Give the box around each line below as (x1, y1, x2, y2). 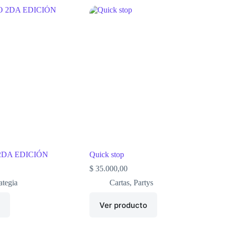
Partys (134, 178, 154, 187)
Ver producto (99, 200, 148, 210)
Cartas (109, 178, 130, 187)
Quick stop (89, 150, 125, 159)
